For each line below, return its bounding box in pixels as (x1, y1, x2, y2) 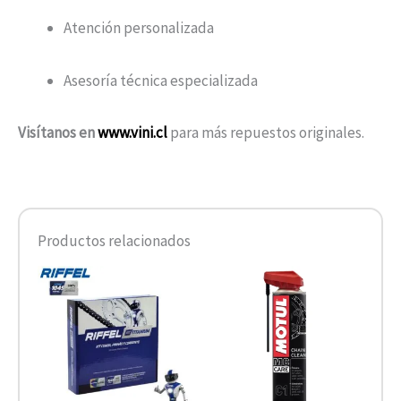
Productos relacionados (38, 230, 191, 251)
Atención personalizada (64, 18, 214, 38)
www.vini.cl (98, 122, 167, 142)
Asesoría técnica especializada (64, 70, 258, 90)
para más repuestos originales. (167, 122, 364, 142)
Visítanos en (18, 122, 98, 142)
